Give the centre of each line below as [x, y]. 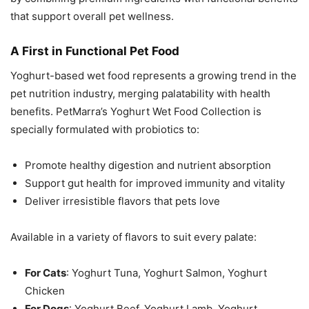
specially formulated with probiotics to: [105, 130]
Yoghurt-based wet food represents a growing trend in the [153, 76]
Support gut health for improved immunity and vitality [155, 183]
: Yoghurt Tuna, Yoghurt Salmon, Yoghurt [167, 273]
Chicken [45, 291]
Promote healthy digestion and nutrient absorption [148, 166]
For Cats [46, 273]
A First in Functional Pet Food [95, 51]
